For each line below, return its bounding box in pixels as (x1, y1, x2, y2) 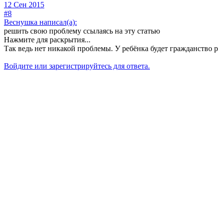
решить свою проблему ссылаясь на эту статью (4, 27, 160, 36)
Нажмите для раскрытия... (4, 36, 91, 44)
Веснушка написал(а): (4, 18, 77, 27)
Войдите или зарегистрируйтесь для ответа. (4, 62, 150, 71)
